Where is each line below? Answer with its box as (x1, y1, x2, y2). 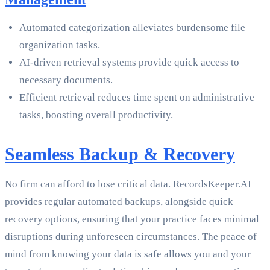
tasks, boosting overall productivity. (19, 109, 173, 121)
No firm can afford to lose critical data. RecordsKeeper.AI (5, 178, 251, 190)
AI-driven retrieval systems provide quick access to (19, 57, 239, 69)
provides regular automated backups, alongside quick (5, 196, 233, 208)
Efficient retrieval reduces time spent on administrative (19, 92, 254, 104)
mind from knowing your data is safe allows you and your (5, 248, 251, 260)
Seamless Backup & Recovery (5, 144, 235, 165)
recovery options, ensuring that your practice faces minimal (5, 213, 259, 225)
